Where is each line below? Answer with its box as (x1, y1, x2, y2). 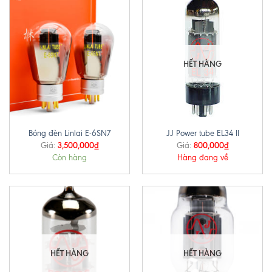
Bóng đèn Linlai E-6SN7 (29, 129, 110, 138)
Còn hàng (52, 152, 87, 162)
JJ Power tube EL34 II (166, 129, 239, 138)
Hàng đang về (177, 152, 228, 162)
